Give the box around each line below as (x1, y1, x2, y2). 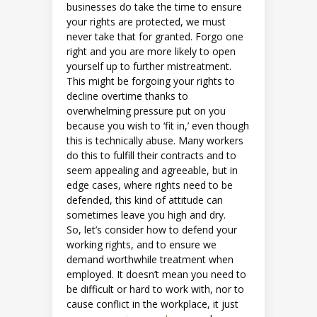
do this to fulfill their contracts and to (67, 148, 236, 162)
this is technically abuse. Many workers (67, 133, 243, 147)
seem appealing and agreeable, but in (67, 163, 238, 177)
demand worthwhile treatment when (67, 252, 234, 266)
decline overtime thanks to (67, 88, 188, 103)
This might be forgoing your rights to (67, 74, 235, 88)
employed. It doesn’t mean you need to (67, 267, 246, 281)
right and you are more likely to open (67, 44, 236, 58)
